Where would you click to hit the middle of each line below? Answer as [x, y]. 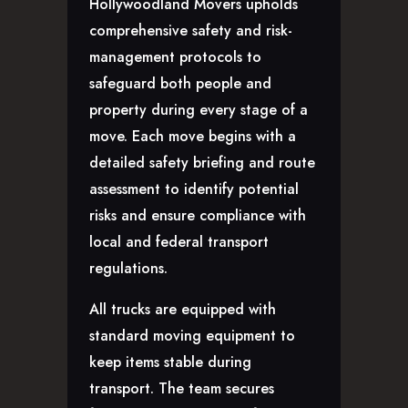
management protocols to [175, 57]
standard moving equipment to [192, 336]
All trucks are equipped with [183, 310]
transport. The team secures [182, 389]
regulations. [128, 269]
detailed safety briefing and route [202, 163]
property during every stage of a [199, 110]
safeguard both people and [180, 84]
